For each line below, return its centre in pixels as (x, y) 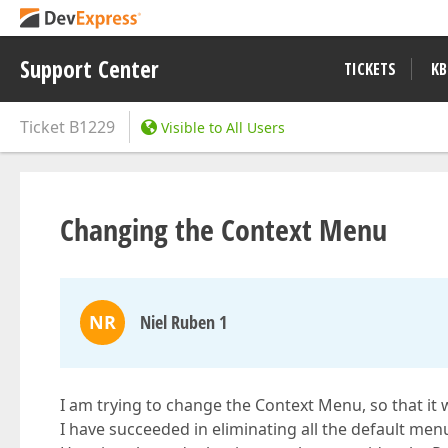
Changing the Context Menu (223, 229)
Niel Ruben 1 (183, 322)
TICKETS (370, 69)
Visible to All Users (223, 127)
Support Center (89, 69)
